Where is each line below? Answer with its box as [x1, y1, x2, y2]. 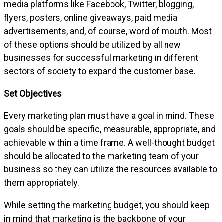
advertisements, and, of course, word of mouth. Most [4, 25, 212, 36]
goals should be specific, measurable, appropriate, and [4, 123, 216, 134]
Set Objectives [4, 88, 62, 99]
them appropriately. [4, 177, 79, 188]
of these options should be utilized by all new [4, 39, 181, 50]
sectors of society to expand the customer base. [4, 65, 196, 76]
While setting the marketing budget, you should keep [4, 199, 210, 210]
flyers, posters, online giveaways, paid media [4, 12, 177, 23]
